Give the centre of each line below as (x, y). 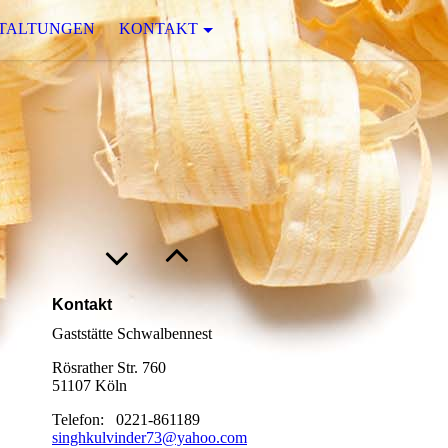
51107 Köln (89, 386)
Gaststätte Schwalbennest (132, 334)
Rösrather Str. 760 (109, 368)
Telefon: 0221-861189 (126, 420)
